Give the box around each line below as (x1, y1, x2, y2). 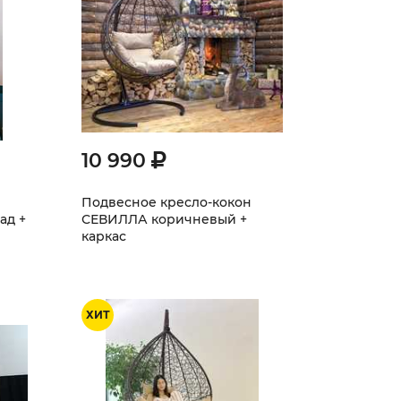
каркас (81, 228, 126, 244)
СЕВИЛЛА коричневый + (81, 211, 247, 227)
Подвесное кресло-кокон (81, 194, 252, 210)
